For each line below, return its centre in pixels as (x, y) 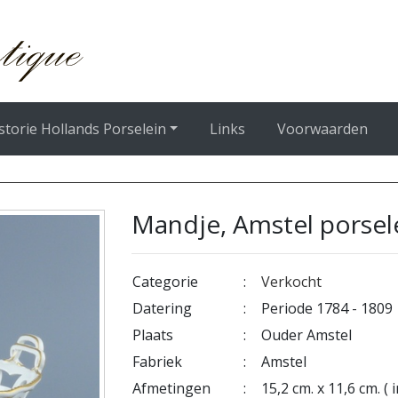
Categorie (166, 282)
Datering (163, 308)
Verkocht (292, 282)
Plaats (153, 335)
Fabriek (158, 362)
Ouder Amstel (307, 335)
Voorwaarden (323, 129)
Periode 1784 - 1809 (327, 308)
